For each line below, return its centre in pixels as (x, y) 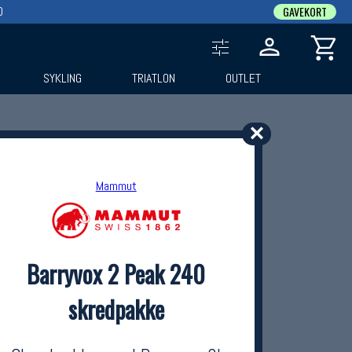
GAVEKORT (305, 11)
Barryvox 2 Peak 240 (116, 274)
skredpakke (116, 309)
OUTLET (243, 78)
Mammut (116, 186)
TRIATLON (154, 78)
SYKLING (63, 78)
